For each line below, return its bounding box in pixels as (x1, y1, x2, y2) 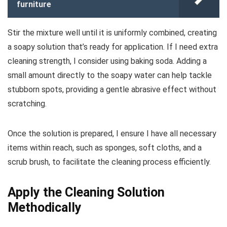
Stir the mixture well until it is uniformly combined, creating (8, 27, 217, 37)
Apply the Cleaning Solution (8, 184, 165, 200)
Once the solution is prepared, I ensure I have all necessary (8, 128, 216, 138)
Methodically (8, 200, 82, 215)
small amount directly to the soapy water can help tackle (8, 70, 212, 80)
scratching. (8, 98, 47, 108)
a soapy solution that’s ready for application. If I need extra (8, 42, 218, 52)
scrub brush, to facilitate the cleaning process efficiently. (8, 157, 211, 167)
